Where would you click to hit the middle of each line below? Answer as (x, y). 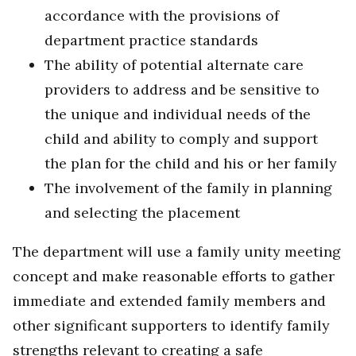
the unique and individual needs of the (178, 114)
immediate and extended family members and (169, 301)
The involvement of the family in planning (188, 188)
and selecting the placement (142, 213)
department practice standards (151, 41)
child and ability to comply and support (181, 139)
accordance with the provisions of (162, 16)
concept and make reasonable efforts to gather (174, 277)
